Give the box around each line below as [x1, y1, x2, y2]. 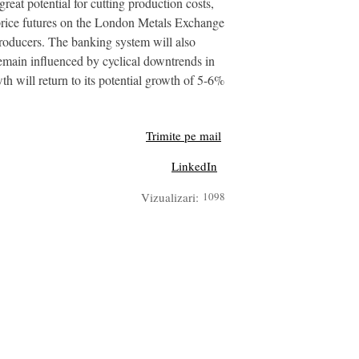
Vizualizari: [141, 188, 199, 205]
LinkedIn [171, 158, 217, 175]
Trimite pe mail [146, 127, 221, 144]
